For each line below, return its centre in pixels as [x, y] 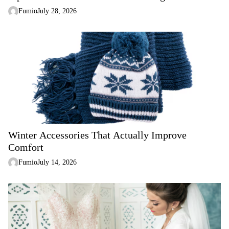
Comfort [26, 147]
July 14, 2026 [57, 162]
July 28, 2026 [57, 11]
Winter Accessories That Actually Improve [97, 135]
